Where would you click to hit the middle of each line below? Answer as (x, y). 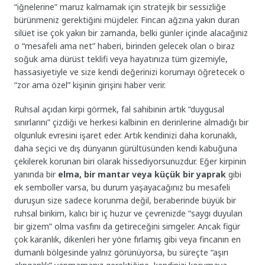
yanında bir (36, 174)
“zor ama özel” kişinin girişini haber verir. (90, 85)
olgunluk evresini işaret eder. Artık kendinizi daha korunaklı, (126, 135)
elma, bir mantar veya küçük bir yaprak (142, 174)
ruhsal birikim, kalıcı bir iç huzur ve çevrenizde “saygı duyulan (129, 213)
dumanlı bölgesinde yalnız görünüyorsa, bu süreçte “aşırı (122, 252)
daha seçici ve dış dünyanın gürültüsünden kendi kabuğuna (126, 148)
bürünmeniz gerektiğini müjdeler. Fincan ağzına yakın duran (127, 20)
